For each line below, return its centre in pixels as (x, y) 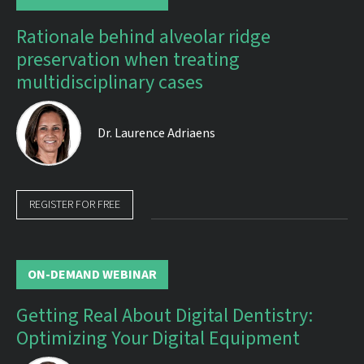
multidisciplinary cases (110, 82)
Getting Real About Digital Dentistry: (165, 316)
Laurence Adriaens (164, 133)
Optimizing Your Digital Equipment (158, 338)
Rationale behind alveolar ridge (143, 37)
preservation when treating (128, 60)
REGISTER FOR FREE (75, 205)
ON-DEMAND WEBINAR (92, 275)
